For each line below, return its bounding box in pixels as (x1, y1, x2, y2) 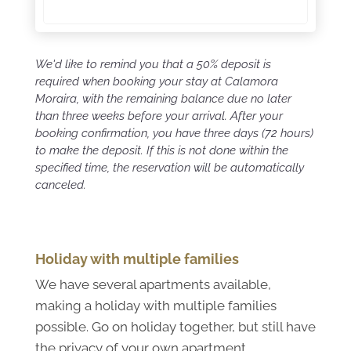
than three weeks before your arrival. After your (34, 108, 283, 123)
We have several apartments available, (34, 276, 271, 292)
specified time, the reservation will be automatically (34, 160, 304, 175)
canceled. (34, 177, 86, 192)
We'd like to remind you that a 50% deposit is (34, 56, 271, 71)
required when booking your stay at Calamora (34, 74, 278, 89)
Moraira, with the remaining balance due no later (34, 91, 291, 106)
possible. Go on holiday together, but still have (34, 318, 316, 335)
